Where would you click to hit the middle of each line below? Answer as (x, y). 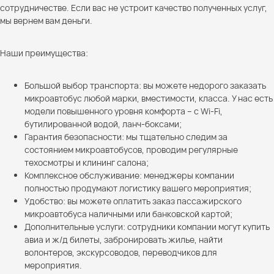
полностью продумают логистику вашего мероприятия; (138, 188)
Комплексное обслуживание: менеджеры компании (129, 175)
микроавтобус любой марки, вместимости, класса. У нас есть (149, 98)
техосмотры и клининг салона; (87, 162)
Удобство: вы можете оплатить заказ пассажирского (133, 201)
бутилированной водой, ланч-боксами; (103, 124)
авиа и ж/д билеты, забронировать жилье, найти (124, 239)
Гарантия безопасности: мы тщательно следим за (126, 136)
